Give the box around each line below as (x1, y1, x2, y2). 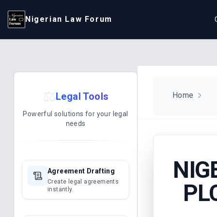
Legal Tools (56, 91, 109, 102)
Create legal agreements (47, 178, 119, 185)
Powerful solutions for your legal (23, 110, 128, 118)
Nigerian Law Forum (25, 15, 112, 24)
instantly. (47, 186, 74, 193)
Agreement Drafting (47, 167, 115, 175)
